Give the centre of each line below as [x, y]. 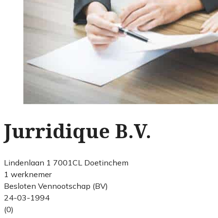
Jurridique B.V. [78, 131]
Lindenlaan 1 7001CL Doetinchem [66, 162]
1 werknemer [28, 174]
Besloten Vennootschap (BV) [56, 186]
